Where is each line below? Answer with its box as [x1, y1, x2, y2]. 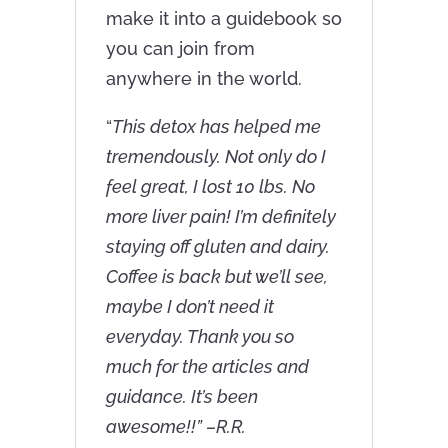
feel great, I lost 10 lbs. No [105, 176, 315, 198]
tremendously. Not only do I [105, 146, 326, 168]
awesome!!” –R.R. [105, 416, 246, 438]
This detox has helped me [111, 116, 321, 138]
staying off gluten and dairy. [105, 236, 330, 258]
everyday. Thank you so [105, 326, 294, 348]
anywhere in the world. [105, 68, 302, 90]
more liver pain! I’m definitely [105, 206, 336, 228]
